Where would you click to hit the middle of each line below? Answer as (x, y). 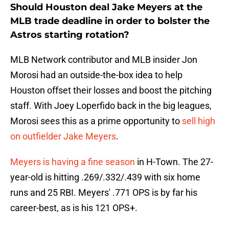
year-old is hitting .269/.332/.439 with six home (105, 177)
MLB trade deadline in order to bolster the (110, 21)
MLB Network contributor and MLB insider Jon (104, 60)
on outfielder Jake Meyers (63, 136)
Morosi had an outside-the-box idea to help (96, 75)
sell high (199, 121)
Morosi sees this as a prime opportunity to (96, 121)
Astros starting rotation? (70, 35)
